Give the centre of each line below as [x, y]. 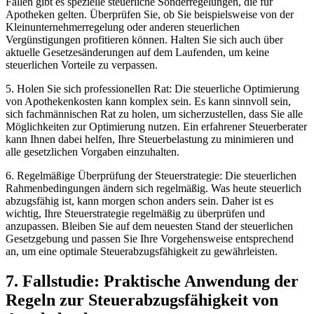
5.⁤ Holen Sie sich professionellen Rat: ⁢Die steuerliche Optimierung [152, 89]
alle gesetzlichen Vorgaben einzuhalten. [93, 152]
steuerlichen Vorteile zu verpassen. [82, 65]
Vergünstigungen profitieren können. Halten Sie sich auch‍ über [144, 40]
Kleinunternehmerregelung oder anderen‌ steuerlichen [123, 27]
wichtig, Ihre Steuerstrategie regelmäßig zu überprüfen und [135, 214]
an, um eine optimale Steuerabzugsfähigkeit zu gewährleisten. [142, 252]
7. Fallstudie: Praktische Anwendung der [152, 281]
